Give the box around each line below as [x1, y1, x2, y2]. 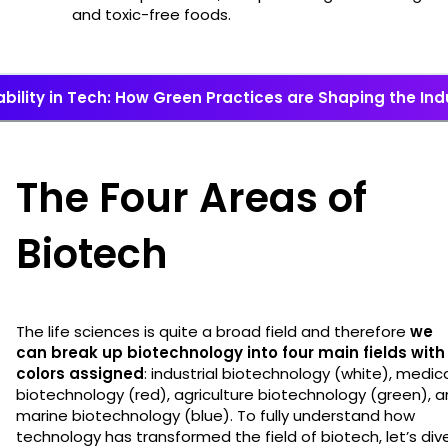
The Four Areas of [16, 169, 367, 226]
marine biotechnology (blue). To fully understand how [16, 404, 415, 426]
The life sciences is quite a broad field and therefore [16, 320, 410, 342]
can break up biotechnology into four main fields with [16, 341, 445, 363]
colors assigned [16, 362, 144, 384]
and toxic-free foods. [72, 3, 231, 25]
